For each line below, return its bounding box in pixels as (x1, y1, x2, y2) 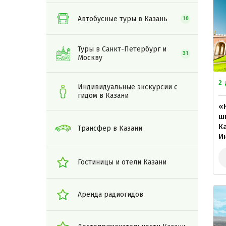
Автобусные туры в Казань (78, 14, 167, 23)
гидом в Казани (78, 91, 129, 100)
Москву (78, 53, 102, 62)
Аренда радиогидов (78, 190, 143, 199)
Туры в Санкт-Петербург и (78, 45, 166, 53)
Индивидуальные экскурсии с (78, 83, 178, 91)
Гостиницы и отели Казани (78, 158, 166, 166)
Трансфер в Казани (78, 124, 142, 133)
